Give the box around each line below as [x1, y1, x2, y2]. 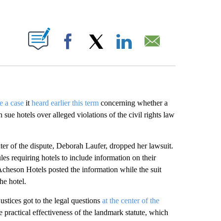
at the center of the [102, 196, 159, 205]
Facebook [81, 47, 109, 55]
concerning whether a [98, 99, 168, 107]
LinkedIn [138, 47, 161, 55]
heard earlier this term [31, 99, 99, 107]
